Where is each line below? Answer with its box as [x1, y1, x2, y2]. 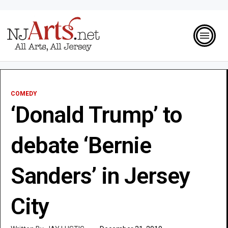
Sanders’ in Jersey [11, 162, 190, 189]
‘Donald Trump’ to [11, 101, 182, 128]
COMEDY [11, 90, 37, 97]
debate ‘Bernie [11, 131, 151, 159]
